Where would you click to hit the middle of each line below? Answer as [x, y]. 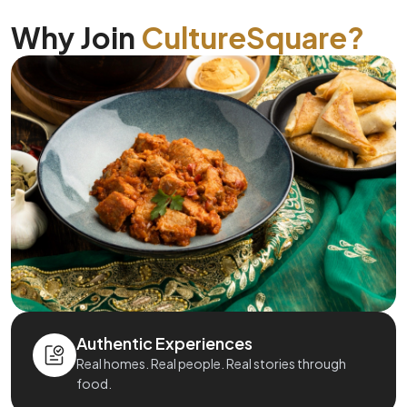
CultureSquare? [253, 37]
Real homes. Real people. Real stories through [211, 364]
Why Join [76, 37]
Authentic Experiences [164, 343]
